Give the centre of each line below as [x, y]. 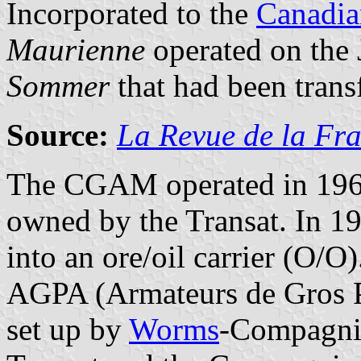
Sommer [58, 85]
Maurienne [76, 49]
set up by [68, 329]
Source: [58, 135]
